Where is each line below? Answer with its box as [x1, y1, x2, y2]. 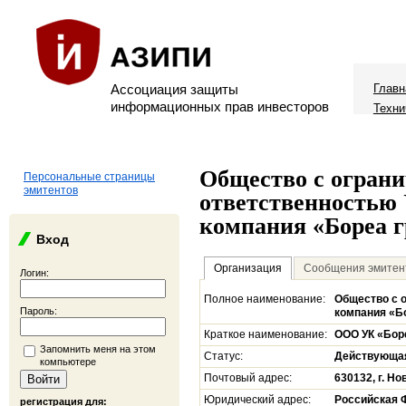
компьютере [40, 356, 96, 367]
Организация [214, 262, 282, 275]
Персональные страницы [24, 170, 155, 183]
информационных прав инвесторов [111, 99, 329, 114]
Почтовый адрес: [204, 372, 292, 384]
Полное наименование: [204, 293, 325, 305]
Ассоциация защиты [111, 82, 238, 97]
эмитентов [24, 184, 78, 197]
